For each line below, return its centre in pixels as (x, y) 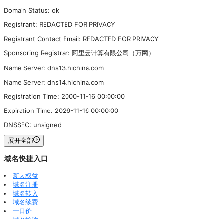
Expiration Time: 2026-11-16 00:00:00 (61, 110)
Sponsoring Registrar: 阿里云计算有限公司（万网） (79, 53)
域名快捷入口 (26, 159)
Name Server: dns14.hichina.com (54, 82)
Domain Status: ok (32, 10)
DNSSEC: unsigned (33, 124)
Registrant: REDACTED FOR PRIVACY (60, 24)
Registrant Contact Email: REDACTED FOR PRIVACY (81, 38)
